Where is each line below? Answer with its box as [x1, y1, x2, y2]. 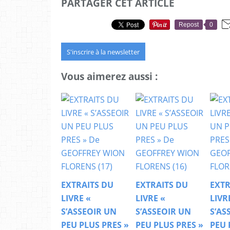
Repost [179, 21, 199, 28]
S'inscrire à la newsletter [67, 47, 140, 56]
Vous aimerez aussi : [61, 70, 158, 83]
